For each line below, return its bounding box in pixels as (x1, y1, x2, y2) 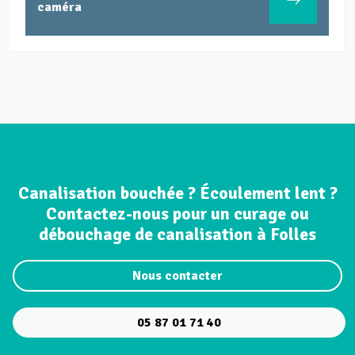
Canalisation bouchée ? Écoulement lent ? (17, 183, 338, 204)
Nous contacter (132, 268, 223, 284)
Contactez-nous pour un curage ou (46, 204, 309, 224)
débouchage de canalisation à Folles (39, 224, 316, 245)
